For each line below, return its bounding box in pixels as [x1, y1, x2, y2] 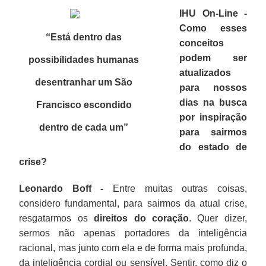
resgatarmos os [19, 213, 94, 223]
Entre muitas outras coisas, [103, 183, 247, 194]
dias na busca [179, 97, 247, 107]
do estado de [179, 141, 247, 152]
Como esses [179, 23, 247, 33]
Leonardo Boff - [19, 183, 104, 194]
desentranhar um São [35, 77, 133, 87]
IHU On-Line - [179, 8, 247, 18]
